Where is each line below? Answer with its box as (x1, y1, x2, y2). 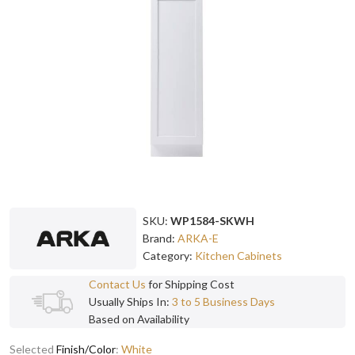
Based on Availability (89, 311, 189, 326)
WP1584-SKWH (170, 213, 254, 227)
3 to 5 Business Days (172, 294, 275, 308)
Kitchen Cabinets (195, 248, 282, 262)
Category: (143, 248, 195, 262)
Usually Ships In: (89, 294, 172, 308)
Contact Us (89, 277, 146, 291)
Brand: (143, 231, 177, 245)
